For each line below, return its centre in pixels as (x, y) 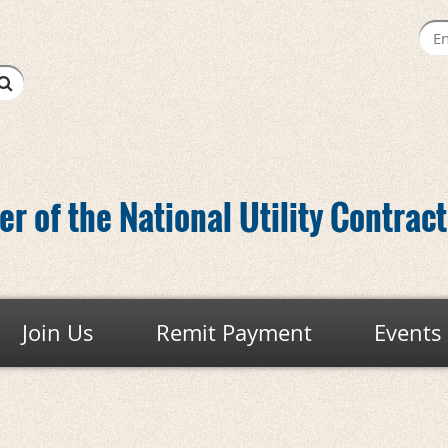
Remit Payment (233, 332)
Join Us (58, 332)
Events (407, 332)
